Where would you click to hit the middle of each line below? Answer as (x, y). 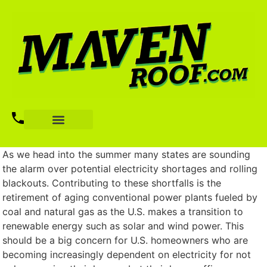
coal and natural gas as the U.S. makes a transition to (123, 212)
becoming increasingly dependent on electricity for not (127, 255)
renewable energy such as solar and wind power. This (123, 226)
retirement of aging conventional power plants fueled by (130, 198)
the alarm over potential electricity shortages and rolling (130, 169)
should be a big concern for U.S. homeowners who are (125, 240)
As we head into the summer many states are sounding (127, 155)
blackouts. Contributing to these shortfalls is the (112, 183)
